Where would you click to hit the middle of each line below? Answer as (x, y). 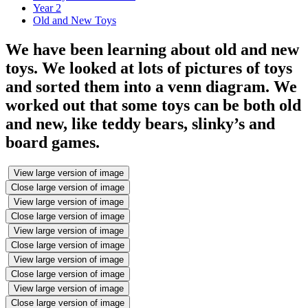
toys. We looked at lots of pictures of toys (149, 68)
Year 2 (47, 8)
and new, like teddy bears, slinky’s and (140, 124)
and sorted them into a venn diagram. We (151, 87)
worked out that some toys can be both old (153, 106)
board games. (53, 143)
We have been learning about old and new (152, 50)
